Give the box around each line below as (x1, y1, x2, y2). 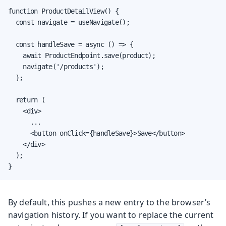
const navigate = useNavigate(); (8, 18, 130, 26)
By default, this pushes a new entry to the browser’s (8, 196, 211, 208)
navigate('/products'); (8, 62, 104, 71)
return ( (8, 95, 45, 104)
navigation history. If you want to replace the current (8, 209, 214, 220)
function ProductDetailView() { (8, 7, 119, 15)
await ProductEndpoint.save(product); (8, 51, 155, 60)
